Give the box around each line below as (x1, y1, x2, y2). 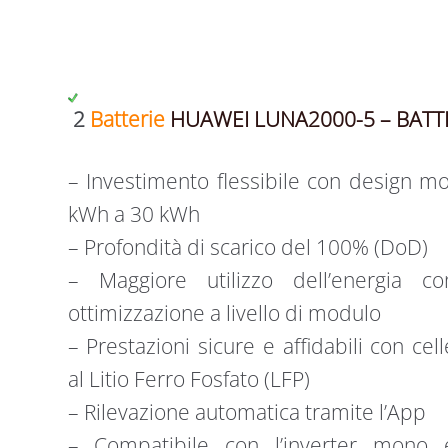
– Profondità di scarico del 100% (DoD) (67, 233, 428, 262)
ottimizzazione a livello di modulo (67, 299, 381, 328)
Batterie (89, 104, 170, 133)
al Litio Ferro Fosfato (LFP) (67, 365, 310, 394)
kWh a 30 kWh (67, 200, 200, 229)
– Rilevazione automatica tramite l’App (67, 398, 426, 427)
